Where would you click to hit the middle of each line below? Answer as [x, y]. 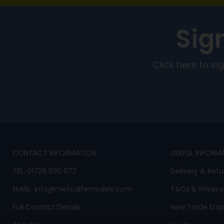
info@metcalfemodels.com [83, 189]
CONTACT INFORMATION [54, 153]
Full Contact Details [46, 207]
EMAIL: [23, 189]
